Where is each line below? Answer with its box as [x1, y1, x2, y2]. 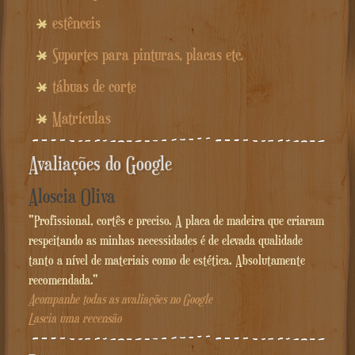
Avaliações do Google [28, 151, 172, 175]
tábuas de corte [52, 76, 136, 96]
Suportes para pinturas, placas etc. [52, 44, 243, 64]
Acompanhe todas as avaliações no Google [28, 291, 212, 307]
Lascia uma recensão [28, 310, 121, 326]
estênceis [52, 13, 101, 32]
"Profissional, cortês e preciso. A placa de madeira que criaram [28, 212, 324, 228]
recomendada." [28, 271, 98, 288]
